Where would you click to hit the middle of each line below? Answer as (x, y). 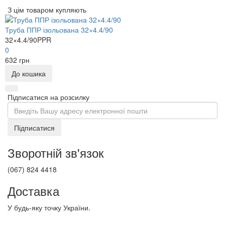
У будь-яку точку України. (49, 208)
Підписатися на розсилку (48, 97)
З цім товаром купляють (47, 10)
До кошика (29, 74)
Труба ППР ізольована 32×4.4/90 (59, 30)
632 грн (17, 60)
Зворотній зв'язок (56, 153)
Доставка (33, 191)
